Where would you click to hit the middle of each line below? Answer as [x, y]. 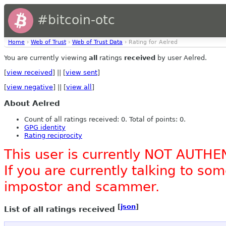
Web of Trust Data [97, 42]
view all [79, 87]
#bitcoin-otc [74, 20]
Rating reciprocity [53, 136]
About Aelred [32, 104]
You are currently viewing [46, 58]
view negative [30, 87]
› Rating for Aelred [150, 42]
